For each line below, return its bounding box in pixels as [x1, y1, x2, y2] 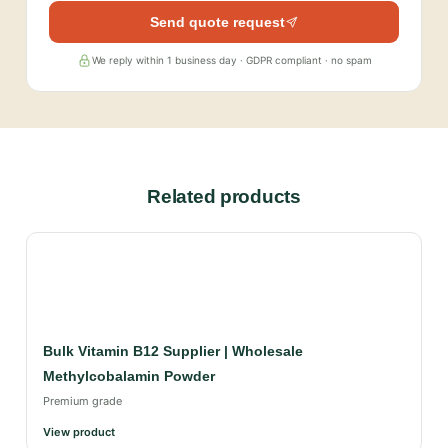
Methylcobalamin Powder [43, 368, 215, 385]
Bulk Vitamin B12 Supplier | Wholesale [43, 343, 303, 360]
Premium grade [43, 394, 122, 409]
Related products [147, 186, 301, 208]
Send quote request [149, 14, 285, 31]
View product [43, 424, 115, 439]
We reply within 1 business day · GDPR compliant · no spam [91, 54, 372, 67]
